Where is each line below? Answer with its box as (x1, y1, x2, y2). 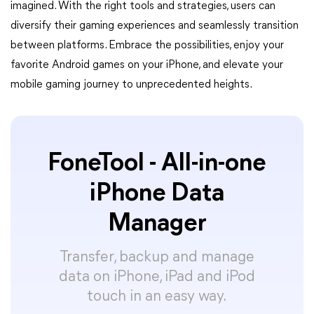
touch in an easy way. (87, 288, 227, 305)
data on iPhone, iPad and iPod (59, 268, 255, 285)
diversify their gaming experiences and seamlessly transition (11, 20, 299, 32)
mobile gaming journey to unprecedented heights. (11, 78, 252, 90)
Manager (107, 211, 207, 237)
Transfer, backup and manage (60, 249, 254, 266)
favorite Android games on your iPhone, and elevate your (11, 59, 283, 71)
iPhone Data (90, 181, 224, 207)
